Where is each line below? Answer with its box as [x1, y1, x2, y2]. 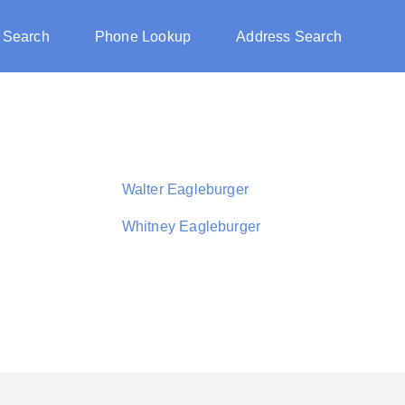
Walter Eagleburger [121, 182, 250, 197]
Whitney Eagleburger [121, 219, 261, 234]
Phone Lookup [94, 29, 192, 44]
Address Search [236, 29, 342, 44]
